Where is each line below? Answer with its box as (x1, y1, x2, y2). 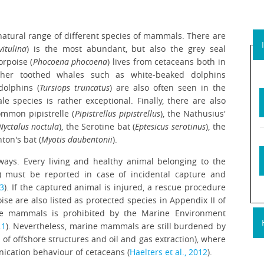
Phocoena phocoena (32, 56, 108, 67)
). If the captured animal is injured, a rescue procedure (4, 181, 226, 193)
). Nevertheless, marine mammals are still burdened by (5, 220, 226, 232)
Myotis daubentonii (41, 134, 113, 145)
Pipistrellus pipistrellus (74, 108, 160, 119)
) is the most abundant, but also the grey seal (27, 43, 226, 54)
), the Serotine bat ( (59, 121, 136, 132)
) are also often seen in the (110, 82, 226, 93)
